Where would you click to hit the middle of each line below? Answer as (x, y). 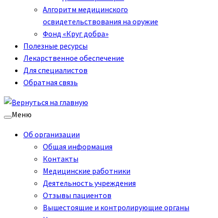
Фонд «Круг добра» (76, 34)
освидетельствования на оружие (100, 21)
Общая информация (78, 146)
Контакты (61, 159)
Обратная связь (51, 82)
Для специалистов (55, 70)
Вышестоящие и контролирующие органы (116, 207)
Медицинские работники (87, 171)
